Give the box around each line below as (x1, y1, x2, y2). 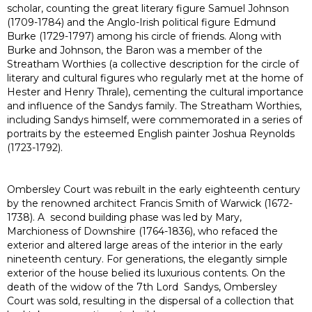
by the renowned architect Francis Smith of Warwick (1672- (7, 196, 292, 210)
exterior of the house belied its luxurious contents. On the (7, 266, 286, 279)
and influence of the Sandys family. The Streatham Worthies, (7, 99, 302, 112)
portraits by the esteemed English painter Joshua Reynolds (7, 127, 295, 140)
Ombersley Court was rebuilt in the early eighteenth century (7, 182, 300, 196)
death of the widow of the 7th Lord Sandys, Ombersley (7, 280, 277, 293)
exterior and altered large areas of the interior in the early (7, 238, 283, 251)
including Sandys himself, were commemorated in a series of (7, 113, 302, 126)
